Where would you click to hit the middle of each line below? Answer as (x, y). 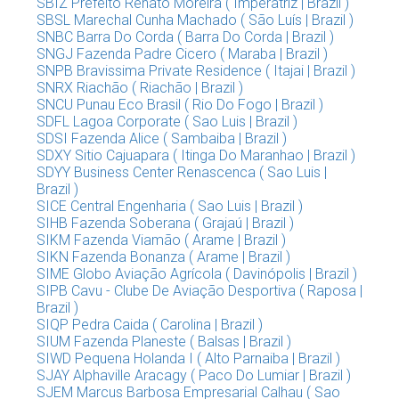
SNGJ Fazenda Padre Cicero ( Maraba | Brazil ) (182, 54)
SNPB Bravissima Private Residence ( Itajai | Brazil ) (196, 71)
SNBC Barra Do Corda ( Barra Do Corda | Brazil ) (185, 37)
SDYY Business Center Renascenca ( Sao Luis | (182, 172)
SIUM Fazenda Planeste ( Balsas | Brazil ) (164, 342)
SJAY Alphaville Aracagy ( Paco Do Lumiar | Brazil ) (194, 375)
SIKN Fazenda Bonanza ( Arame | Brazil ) (163, 257)
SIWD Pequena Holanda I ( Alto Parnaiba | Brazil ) (188, 358)
